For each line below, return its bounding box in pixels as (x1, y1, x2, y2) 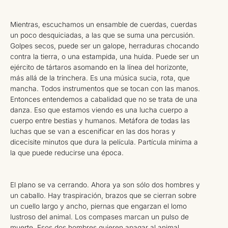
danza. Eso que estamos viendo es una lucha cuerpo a (10, 105, 188, 114)
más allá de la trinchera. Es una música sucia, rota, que (10, 73, 190, 82)
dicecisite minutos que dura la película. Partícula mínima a (10, 137, 198, 146)
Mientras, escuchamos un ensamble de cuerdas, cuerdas (10, 20, 197, 28)
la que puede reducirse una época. (10, 148, 124, 157)
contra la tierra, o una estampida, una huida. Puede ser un (10, 52, 199, 61)
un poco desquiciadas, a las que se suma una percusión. (10, 31, 195, 39)
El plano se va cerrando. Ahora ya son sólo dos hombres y (10, 180, 200, 189)
